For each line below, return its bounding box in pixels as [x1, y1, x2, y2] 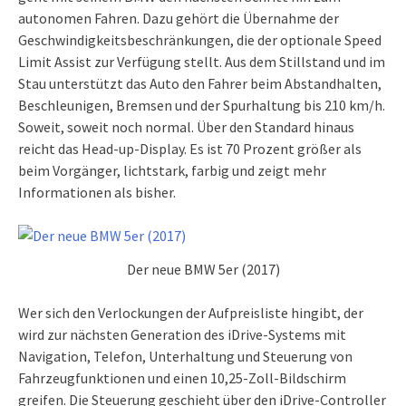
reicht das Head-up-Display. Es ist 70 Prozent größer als [18, 139, 362, 158]
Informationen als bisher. [18, 182, 176, 201]
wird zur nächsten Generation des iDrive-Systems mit [18, 324, 346, 343]
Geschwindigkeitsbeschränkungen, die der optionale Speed [18, 30, 382, 49]
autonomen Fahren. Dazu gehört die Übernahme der [18, 8, 339, 27]
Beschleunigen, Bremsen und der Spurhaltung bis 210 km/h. [18, 95, 385, 114]
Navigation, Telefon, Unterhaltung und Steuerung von [18, 346, 353, 365]
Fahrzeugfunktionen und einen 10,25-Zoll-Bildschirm [18, 368, 346, 387]
